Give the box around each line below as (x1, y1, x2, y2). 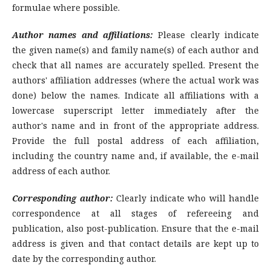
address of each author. (12, 165, 110, 177)
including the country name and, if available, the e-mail (12, 150, 259, 162)
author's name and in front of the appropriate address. (12, 120, 259, 132)
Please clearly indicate (153, 29, 259, 41)
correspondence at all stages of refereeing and (12, 207, 259, 220)
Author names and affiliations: (12, 29, 153, 41)
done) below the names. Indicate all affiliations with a (12, 90, 259, 102)
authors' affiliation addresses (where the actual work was (12, 74, 259, 87)
